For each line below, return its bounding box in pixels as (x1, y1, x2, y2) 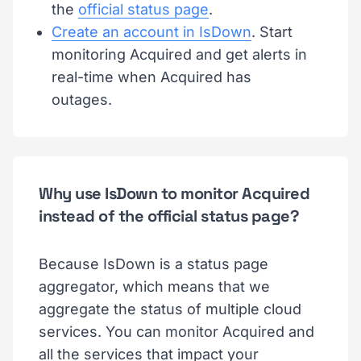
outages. (52, 91, 112, 108)
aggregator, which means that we (39, 278, 270, 295)
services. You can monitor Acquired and (39, 323, 314, 340)
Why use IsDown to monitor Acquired (39, 183, 309, 204)
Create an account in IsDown (52, 23, 251, 40)
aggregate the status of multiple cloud (39, 301, 301, 317)
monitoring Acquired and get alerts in (52, 46, 307, 63)
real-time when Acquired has (52, 68, 251, 85)
